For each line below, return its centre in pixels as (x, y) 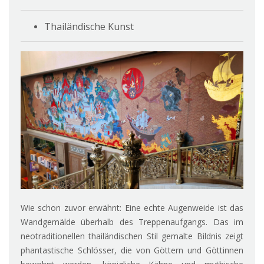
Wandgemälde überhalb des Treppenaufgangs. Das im (132, 222)
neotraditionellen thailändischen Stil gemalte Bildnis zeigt (132, 236)
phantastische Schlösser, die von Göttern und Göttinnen (132, 250)
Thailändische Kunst (89, 26)
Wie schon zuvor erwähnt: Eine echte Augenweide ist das (132, 208)
